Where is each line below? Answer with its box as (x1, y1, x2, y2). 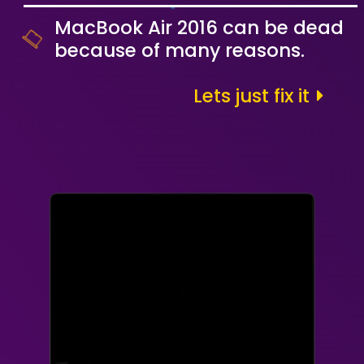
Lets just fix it (193, 83, 314, 109)
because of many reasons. (54, 37, 305, 63)
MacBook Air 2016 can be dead (54, 15, 344, 41)
